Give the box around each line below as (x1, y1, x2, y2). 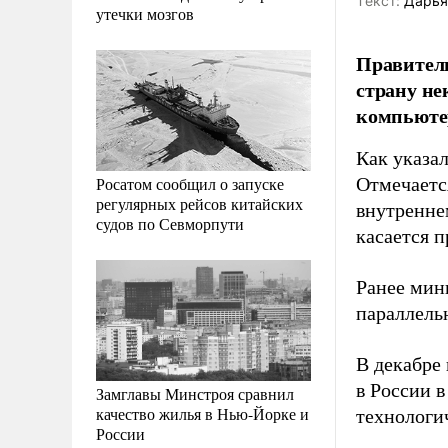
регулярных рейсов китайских (96, 192, 303, 214)
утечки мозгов (96, 2, 194, 24)
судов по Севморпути (96, 212, 244, 234)
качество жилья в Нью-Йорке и (96, 402, 309, 424)
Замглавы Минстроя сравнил (96, 382, 294, 404)
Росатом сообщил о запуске (96, 172, 284, 194)
